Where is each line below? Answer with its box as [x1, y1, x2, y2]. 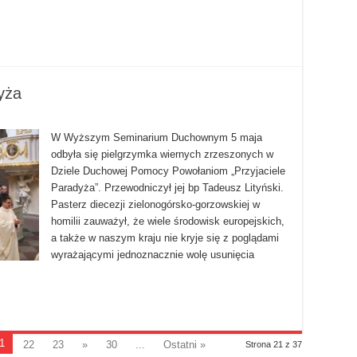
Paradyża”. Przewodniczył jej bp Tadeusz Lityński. [51, 182, 284, 194]
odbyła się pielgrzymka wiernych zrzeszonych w [51, 148, 273, 161]
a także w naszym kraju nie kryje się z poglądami [51, 232, 279, 245]
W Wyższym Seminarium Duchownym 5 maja [51, 131, 262, 144]
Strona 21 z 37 [245, 339, 302, 350]
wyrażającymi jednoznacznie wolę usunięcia [51, 249, 254, 261]
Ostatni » [163, 339, 206, 351]
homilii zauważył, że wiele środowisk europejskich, [51, 215, 284, 228]
